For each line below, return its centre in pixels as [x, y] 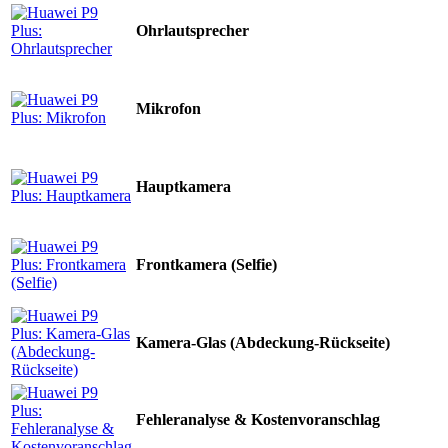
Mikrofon [168, 109]
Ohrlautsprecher [192, 31]
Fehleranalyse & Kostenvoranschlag [258, 420]
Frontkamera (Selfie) [206, 265]
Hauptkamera [183, 187]
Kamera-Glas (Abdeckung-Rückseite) [263, 343]
